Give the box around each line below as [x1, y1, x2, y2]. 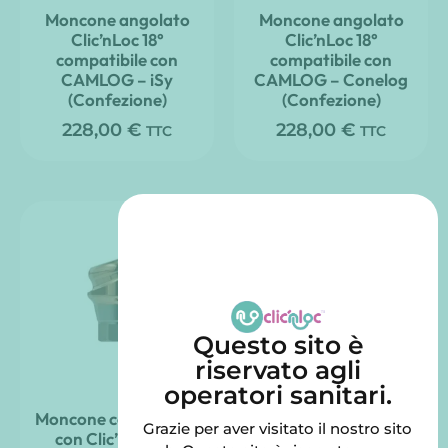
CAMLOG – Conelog [254, 69, 408, 91]
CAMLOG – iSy [61, 69, 173, 91]
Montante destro [266, 408, 396, 430]
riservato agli [195, 355, 361, 386]
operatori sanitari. [164, 380, 392, 411]
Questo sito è [192, 330, 364, 361]
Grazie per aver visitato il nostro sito [143, 419, 412, 439]
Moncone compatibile [34, 408, 200, 430]
